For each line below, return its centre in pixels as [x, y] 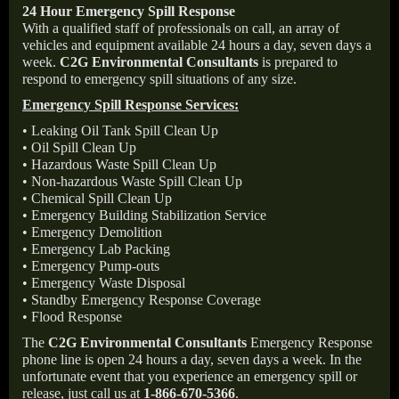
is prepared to [298, 62]
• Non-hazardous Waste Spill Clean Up [132, 181]
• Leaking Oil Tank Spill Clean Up [120, 130]
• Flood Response [72, 317]
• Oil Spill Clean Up [79, 147]
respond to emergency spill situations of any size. [159, 79]
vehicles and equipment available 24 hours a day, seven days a [197, 45]
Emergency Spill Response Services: [130, 105]
